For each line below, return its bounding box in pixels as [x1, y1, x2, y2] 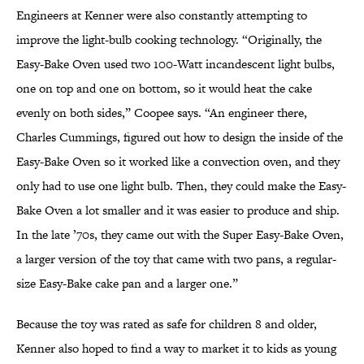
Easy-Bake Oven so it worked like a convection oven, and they [16, 153, 340, 171]
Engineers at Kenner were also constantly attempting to [16, 6, 307, 24]
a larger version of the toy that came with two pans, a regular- [16, 250, 336, 268]
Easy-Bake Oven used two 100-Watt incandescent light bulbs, [16, 55, 335, 73]
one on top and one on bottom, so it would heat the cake [16, 80, 312, 97]
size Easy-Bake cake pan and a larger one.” [16, 275, 238, 292]
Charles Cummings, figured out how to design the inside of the [16, 128, 343, 146]
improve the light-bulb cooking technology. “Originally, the [16, 31, 322, 49]
